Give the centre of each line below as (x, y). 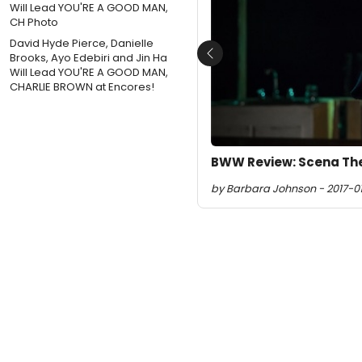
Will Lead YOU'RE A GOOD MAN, (89, 72)
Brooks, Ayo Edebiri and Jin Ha (88, 57)
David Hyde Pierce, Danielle (82, 43)
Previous (236, 62)
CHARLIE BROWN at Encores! (82, 86)
